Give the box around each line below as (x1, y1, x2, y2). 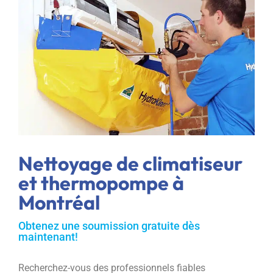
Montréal (18, 190, 100, 214)
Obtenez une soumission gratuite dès (18, 219, 200, 232)
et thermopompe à (18, 170, 184, 195)
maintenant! (18, 230, 78, 243)
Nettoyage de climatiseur (18, 151, 243, 175)
